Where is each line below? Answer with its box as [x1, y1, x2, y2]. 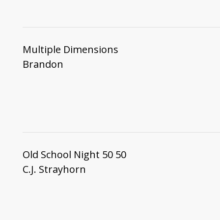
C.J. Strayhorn [22, 163, 86, 176]
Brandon [22, 57, 63, 71]
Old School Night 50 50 [22, 148, 126, 162]
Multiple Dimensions [22, 42, 118, 56]
